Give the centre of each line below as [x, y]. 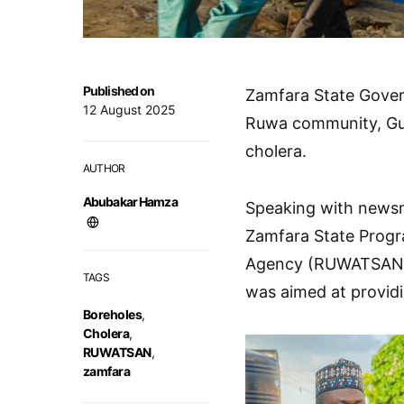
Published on [119, 91]
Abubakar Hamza [130, 202]
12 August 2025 [129, 110]
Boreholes [113, 314]
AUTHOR [104, 168]
